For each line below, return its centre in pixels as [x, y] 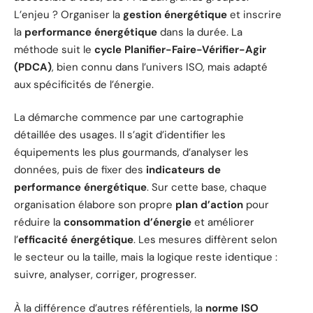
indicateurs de [183, 170]
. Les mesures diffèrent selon [205, 240]
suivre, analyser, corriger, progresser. [105, 275]
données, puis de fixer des [80, 170]
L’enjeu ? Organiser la [68, 14]
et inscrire [254, 14]
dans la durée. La [200, 32]
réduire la [39, 223]
